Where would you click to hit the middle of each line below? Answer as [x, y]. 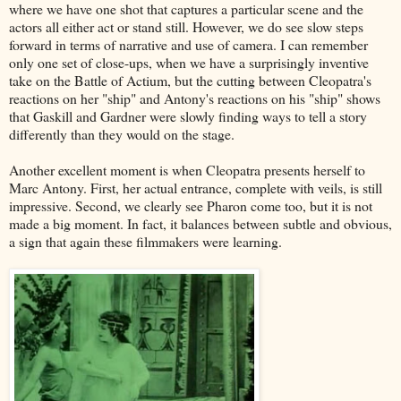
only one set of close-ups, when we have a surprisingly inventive [189, 62]
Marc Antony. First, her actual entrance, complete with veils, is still [196, 187]
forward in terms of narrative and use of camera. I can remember [188, 44]
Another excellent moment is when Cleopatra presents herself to [187, 169]
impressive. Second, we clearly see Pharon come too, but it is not [191, 205]
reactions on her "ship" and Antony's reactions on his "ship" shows [195, 98]
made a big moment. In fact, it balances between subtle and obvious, [200, 223]
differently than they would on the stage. [122, 133]
